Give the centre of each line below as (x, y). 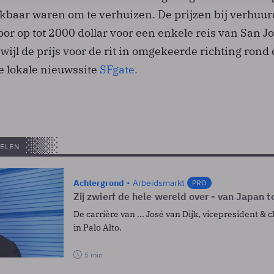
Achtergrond (99, 183)
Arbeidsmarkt (159, 183)
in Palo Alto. (98, 227)
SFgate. (120, 69)
